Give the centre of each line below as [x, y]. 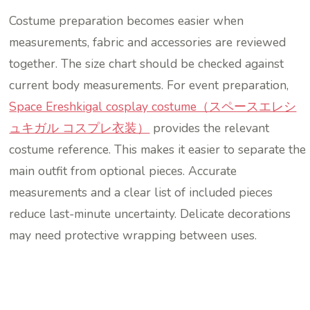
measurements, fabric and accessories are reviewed [148, 42]
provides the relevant [210, 128]
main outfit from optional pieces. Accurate [123, 171]
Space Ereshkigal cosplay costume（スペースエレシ [153, 106]
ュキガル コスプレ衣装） [80, 128]
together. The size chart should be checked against [147, 63]
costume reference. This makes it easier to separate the [158, 149]
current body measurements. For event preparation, [149, 85]
